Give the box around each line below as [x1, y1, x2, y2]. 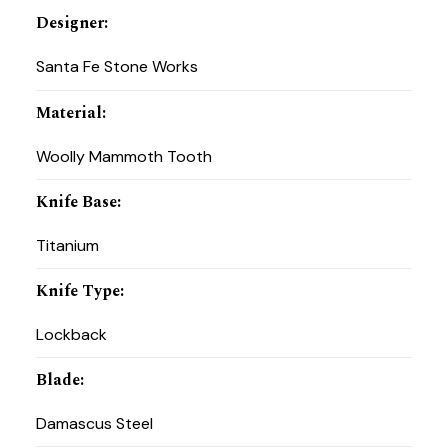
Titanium [35, 234, 99, 256]
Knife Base [35, 189, 117, 214]
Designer [35, 11, 104, 36]
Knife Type [35, 278, 120, 303]
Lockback [35, 323, 107, 345]
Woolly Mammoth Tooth [35, 145, 212, 167]
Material [35, 100, 102, 125]
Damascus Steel [35, 413, 153, 435]
